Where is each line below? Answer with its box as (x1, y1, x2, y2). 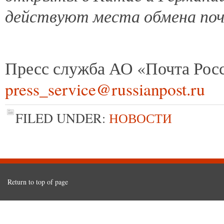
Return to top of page (7, 177, 68, 186)
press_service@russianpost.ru (5, 78, 205, 100)
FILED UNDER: (15, 109, 109, 126)
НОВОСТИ (109, 109, 172, 126)
